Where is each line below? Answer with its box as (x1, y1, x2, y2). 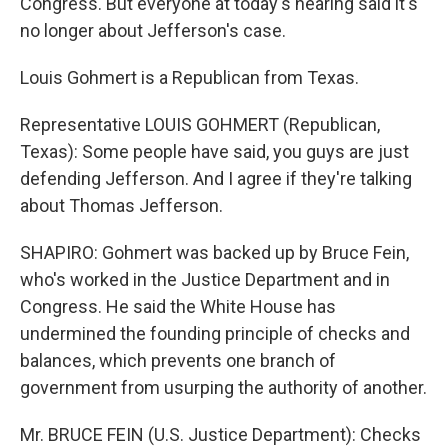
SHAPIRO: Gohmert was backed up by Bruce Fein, (20, 241, 409, 263)
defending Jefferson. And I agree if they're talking (20, 167, 412, 189)
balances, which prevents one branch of (20, 349, 336, 371)
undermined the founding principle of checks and (20, 322, 410, 344)
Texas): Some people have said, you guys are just (20, 140, 409, 162)
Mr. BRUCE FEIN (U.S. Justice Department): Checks (20, 423, 421, 445)
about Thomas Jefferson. (20, 194, 223, 216)
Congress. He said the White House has (20, 295, 336, 317)
